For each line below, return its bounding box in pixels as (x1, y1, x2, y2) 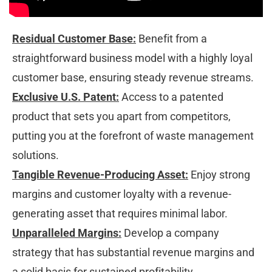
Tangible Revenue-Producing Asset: (12, 168, 188, 182)
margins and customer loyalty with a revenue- (12, 188, 231, 201)
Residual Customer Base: (12, 32, 136, 46)
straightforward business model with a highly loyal (12, 52, 255, 65)
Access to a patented (119, 90, 226, 104)
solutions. (12, 149, 61, 162)
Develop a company (121, 226, 222, 240)
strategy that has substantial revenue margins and (12, 246, 257, 259)
